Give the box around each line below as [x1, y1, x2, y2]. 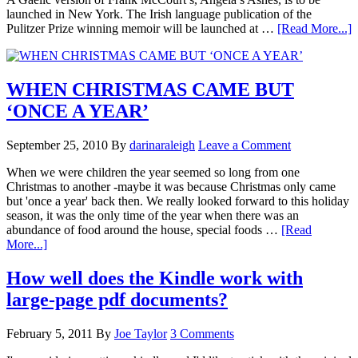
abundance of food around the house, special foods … [6, 223, 281, 237]
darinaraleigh [129, 138, 195, 153]
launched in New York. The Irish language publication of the [6, 7, 312, 22]
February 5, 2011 [6, 327, 93, 341]
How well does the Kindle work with [6, 268, 303, 289]
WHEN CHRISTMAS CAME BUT [6, 79, 294, 101]
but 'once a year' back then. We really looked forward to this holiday [6, 194, 349, 209]
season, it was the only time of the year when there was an [6, 209, 299, 223]
